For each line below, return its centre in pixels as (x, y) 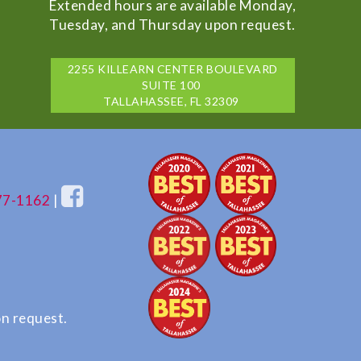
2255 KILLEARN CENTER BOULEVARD (172, 68)
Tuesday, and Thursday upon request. (172, 24)
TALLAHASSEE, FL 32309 (172, 101)
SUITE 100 (172, 85)
